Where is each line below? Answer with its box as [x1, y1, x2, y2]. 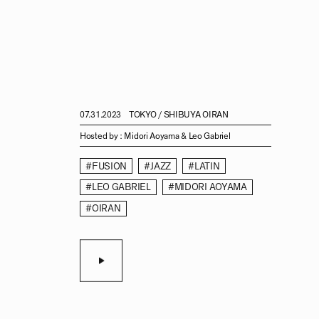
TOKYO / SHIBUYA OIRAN [129, 110, 229, 120]
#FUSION [85, 160, 127, 172]
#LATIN [188, 160, 220, 172]
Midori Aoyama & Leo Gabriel [124, 131, 231, 142]
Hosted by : [80, 131, 122, 142]
